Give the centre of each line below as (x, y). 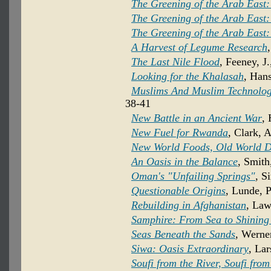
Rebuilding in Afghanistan (189, 205)
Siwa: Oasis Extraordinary (190, 249)
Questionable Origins (178, 191)
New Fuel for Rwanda (180, 133)
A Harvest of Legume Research (199, 47)
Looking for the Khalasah (188, 77)
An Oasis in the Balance (184, 162)
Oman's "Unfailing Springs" (193, 176)
